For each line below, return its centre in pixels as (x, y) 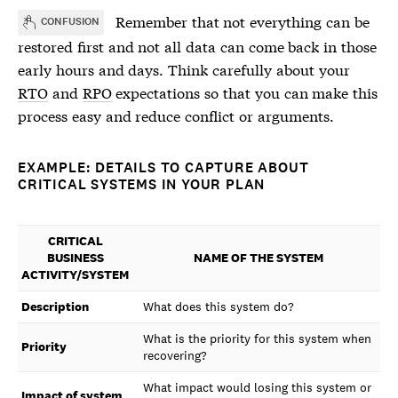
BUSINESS (75, 258)
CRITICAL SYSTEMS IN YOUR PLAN (142, 184)
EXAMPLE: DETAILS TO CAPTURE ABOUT (163, 167)
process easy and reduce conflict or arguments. (176, 115)
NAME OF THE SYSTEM (258, 258)
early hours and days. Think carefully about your (184, 69)
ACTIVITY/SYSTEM (75, 275)
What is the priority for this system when (257, 338)
